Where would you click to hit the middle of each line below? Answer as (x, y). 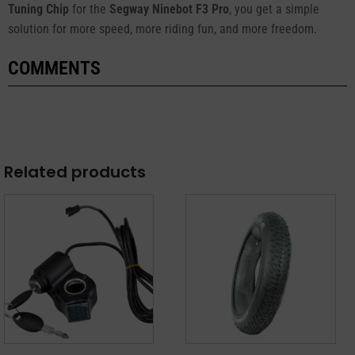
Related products (75, 172)
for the (89, 9)
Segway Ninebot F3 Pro (169, 9)
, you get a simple (274, 9)
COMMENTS (54, 68)
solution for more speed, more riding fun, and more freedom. (162, 29)
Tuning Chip (38, 9)
